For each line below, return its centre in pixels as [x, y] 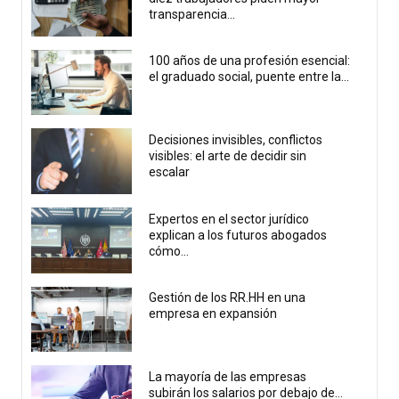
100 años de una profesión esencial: [250, 61]
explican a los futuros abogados [238, 235]
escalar [171, 172]
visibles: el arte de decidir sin [228, 156]
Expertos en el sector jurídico [229, 219]
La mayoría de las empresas [228, 377]
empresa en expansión [213, 314]
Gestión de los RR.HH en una [228, 298]
